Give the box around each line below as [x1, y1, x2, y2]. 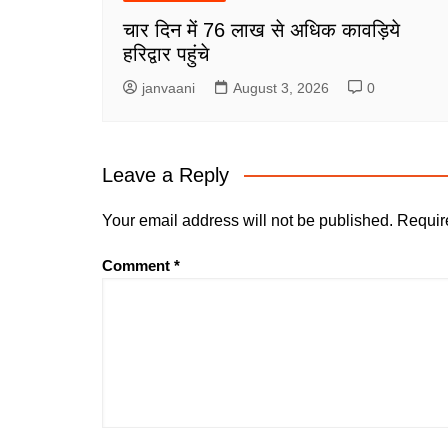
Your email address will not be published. [102, 212, 393, 229]
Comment [102, 257, 174, 274]
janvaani [142, 80, 195, 96]
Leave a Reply [102, 164, 229, 186]
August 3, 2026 [233, 80, 329, 96]
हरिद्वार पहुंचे [123, 43, 209, 65]
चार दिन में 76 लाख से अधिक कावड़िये [123, 19, 400, 41]
